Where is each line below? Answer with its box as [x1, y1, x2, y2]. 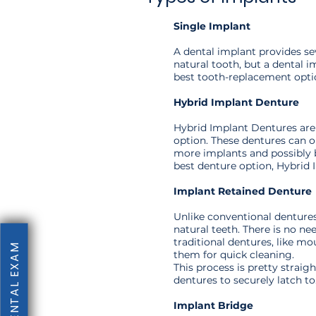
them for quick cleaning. [174, 248, 294, 261]
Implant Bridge [174, 299, 253, 312]
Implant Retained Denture [174, 185, 312, 197]
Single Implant [174, 20, 250, 32]
